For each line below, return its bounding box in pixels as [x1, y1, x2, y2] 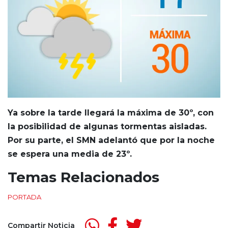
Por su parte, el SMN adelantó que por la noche [8, 135, 215, 146]
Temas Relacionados [8, 168, 159, 186]
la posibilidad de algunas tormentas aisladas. [8, 122, 207, 132]
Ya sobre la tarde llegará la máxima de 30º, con [8, 108, 214, 118]
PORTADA [8, 193, 41, 202]
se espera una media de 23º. [8, 149, 132, 159]
